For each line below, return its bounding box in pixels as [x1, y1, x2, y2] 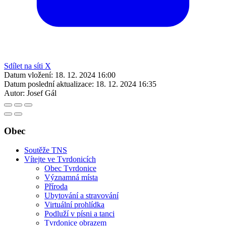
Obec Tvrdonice [44, 164, 96, 173]
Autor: [4, 88, 25, 97]
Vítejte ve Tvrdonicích [24, 155, 96, 164]
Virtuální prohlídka [44, 200, 104, 209]
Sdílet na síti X [4, 61, 51, 70]
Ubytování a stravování [44, 191, 119, 200]
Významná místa [44, 173, 98, 182]
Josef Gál [27, 88, 56, 97]
